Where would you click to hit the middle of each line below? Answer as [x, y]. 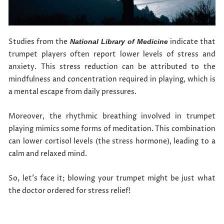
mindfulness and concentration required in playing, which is [112, 79]
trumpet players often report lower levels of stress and [112, 54]
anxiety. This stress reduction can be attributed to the [112, 67]
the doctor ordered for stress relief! [70, 191]
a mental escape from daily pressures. [73, 92]
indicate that [191, 42]
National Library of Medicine [119, 41]
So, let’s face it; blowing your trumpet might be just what [112, 178]
